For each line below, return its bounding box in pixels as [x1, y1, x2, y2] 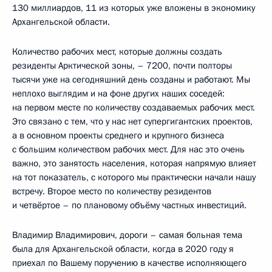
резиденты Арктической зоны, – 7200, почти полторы [12, 59, 232, 72]
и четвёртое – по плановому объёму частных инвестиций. [12, 199, 246, 212]
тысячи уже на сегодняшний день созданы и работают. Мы [12, 73, 250, 86]
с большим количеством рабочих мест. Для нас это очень [12, 143, 245, 156]
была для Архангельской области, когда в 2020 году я [12, 243, 234, 256]
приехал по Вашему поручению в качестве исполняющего [12, 257, 246, 270]
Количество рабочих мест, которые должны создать [12, 46, 222, 58]
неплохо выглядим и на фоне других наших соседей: [12, 87, 225, 100]
